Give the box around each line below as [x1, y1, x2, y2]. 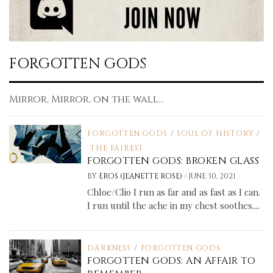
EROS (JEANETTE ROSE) [99, 171, 185, 182]
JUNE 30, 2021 [188, 171, 236, 182]
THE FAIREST [90, 143, 144, 154]
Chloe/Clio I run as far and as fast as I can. [87, 186, 261, 199]
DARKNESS [87, 243, 131, 253]
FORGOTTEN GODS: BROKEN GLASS [87, 154, 260, 168]
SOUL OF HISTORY [177, 129, 254, 139]
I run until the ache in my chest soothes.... [87, 199, 260, 212]
